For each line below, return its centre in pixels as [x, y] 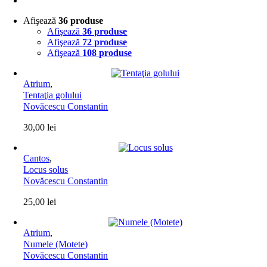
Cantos [37, 158]
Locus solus [46, 170]
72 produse [105, 42]
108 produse [107, 53]
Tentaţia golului [53, 95]
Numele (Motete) [56, 244]
